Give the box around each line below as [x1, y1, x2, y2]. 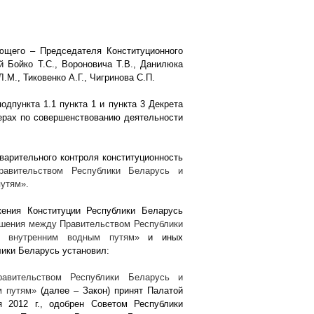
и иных [148, 231, 183, 243]
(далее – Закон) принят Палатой [41, 285, 184, 296]
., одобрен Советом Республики [36, 298, 184, 309]
